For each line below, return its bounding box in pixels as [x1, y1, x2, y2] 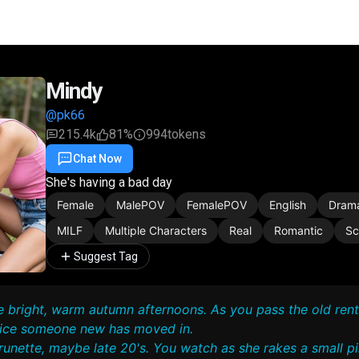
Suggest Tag [74, 250, 138, 263]
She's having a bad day [46, 175, 172, 190]
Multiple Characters [105, 224, 207, 237]
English [269, 198, 306, 212]
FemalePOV [187, 198, 247, 212]
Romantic [274, 224, 323, 237]
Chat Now [73, 152, 122, 165]
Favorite [159, 152, 203, 165]
